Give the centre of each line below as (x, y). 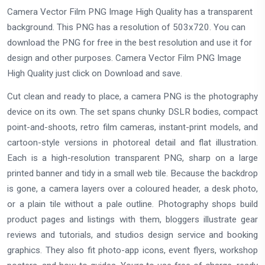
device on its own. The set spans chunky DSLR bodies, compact (132, 112)
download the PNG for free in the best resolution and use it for (130, 43)
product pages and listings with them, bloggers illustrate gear (132, 219)
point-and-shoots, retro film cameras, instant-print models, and (132, 127)
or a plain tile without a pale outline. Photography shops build (132, 204)
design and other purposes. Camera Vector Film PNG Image (124, 58)
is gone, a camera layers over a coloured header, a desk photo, (132, 188)
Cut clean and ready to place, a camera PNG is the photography (132, 96)
